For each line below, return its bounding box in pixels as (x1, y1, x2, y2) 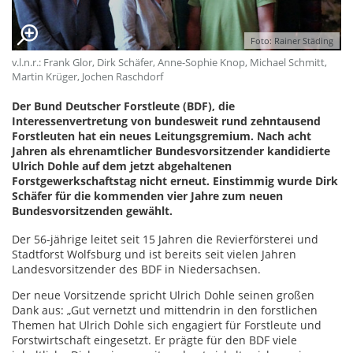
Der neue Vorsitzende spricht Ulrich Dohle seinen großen (12, 288, 314, 303)
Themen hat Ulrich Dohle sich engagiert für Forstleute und (12, 318, 321, 333)
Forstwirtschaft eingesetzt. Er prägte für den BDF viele (12, 333, 297, 348)
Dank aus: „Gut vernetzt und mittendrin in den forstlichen (12, 303, 318, 318)
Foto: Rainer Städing (251, 35, 333, 47)
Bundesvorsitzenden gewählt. (12, 203, 173, 219)
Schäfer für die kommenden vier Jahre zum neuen (12, 188, 283, 204)
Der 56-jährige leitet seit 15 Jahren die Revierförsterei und (12, 232, 318, 247)
